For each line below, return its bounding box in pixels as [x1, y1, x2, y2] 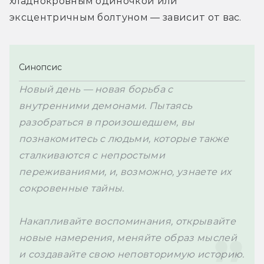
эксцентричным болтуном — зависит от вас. [9, 11, 242, 23]
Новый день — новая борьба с [19, 83, 173, 95]
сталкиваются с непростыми [19, 149, 166, 161]
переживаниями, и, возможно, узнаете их [19, 166, 232, 177]
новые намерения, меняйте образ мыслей [19, 232, 237, 243]
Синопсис [19, 61, 62, 72]
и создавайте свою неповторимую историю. [19, 248, 245, 260]
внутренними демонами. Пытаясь [19, 100, 193, 111]
